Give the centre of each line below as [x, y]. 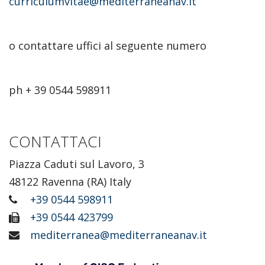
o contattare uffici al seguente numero [111, 45]
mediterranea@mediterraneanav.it [119, 235]
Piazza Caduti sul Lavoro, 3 [77, 164]
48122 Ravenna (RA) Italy [70, 182]
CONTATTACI [55, 141]
